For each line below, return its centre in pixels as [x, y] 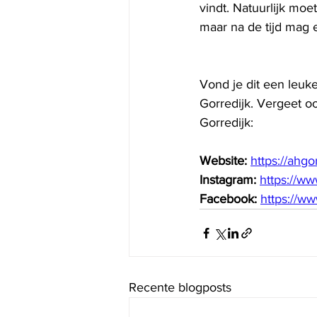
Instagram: [230, 180]
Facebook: [230, 199]
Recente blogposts [180, 288]
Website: [225, 161]
